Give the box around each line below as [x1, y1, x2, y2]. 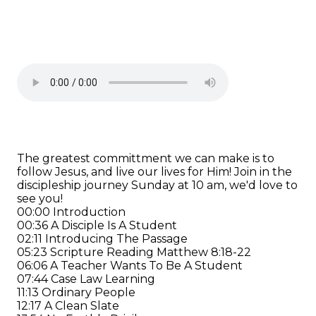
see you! [17, 191, 63, 205]
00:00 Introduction [17, 205, 126, 219]
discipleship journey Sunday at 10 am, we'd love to [17, 178, 298, 192]
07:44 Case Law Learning [17, 272, 155, 286]
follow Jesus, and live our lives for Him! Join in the [17, 164, 292, 178]
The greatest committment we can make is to [17, 151, 274, 165]
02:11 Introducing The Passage [17, 231, 188, 245]
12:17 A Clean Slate [17, 298, 119, 312]
